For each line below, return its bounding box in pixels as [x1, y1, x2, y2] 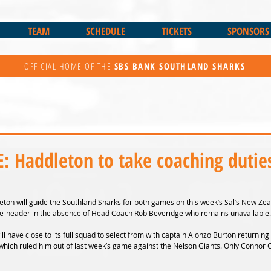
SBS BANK [114, 60, 159, 72]
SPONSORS [227, 24, 269, 38]
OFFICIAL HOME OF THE [24, 60, 114, 72]
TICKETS [161, 24, 192, 38]
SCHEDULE [85, 24, 125, 38]
